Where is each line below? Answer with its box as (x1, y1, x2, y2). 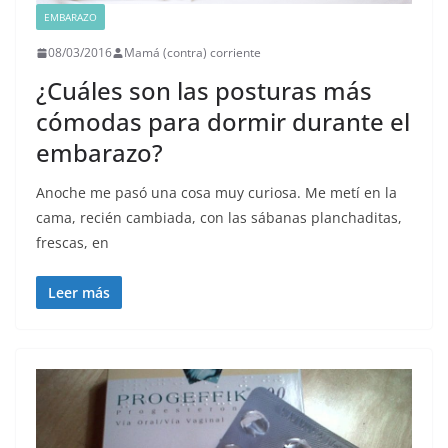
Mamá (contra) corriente (124, 44, 261, 62)
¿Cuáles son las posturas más (36, 74, 372, 108)
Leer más (48, 283, 110, 303)
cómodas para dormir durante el (36, 105, 410, 139)
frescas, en (36, 233, 109, 253)
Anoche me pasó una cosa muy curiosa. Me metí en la (36, 183, 397, 203)
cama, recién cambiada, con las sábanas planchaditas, (36, 208, 402, 228)
